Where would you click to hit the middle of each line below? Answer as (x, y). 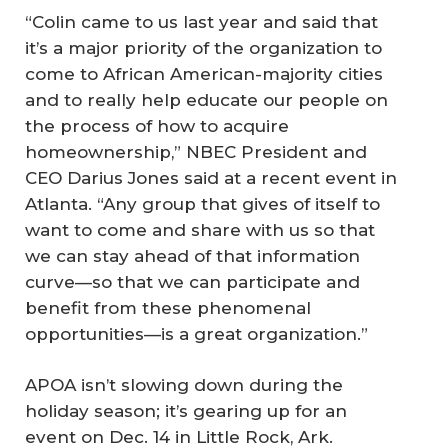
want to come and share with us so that (200, 229)
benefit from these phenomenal (168, 307)
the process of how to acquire (157, 125)
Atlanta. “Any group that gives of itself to (202, 203)
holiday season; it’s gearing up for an (186, 411)
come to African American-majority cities (204, 73)
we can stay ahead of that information (192, 255)
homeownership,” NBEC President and (196, 151)
